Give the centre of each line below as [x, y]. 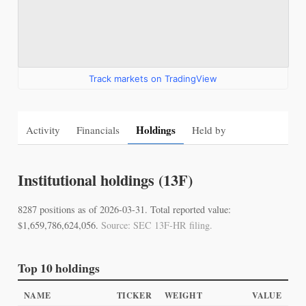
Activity [43, 129]
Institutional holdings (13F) [105, 180]
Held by [209, 129]
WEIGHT [183, 295]
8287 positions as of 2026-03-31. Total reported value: [124, 210]
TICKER [134, 295]
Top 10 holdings [58, 268]
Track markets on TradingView [153, 79]
